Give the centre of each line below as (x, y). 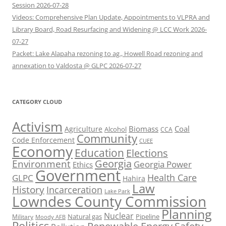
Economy (42, 151)
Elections (147, 153)
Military (23, 217)
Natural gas (85, 216)
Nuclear (119, 216)
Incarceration (74, 190)
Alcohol (116, 129)
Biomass (144, 129)
